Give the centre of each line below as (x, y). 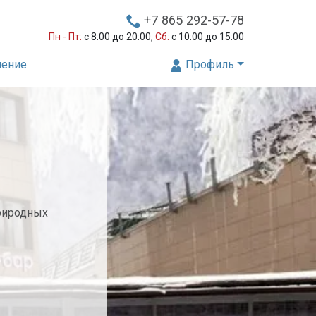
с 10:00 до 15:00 (207, 37)
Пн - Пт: (65, 37)
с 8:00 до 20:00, (119, 37)
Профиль (209, 65)
